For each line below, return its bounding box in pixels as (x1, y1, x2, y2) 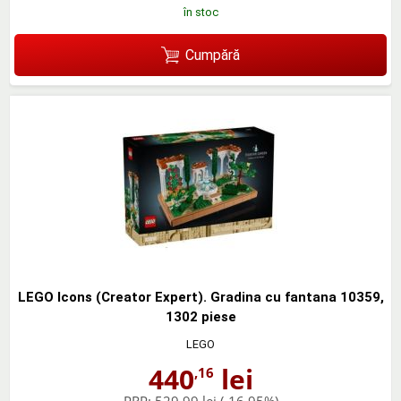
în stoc (183, 5, 218, 20)
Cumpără (184, 46, 240, 64)
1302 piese (165, 309, 236, 326)
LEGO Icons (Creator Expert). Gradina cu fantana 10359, (17, 289, 384, 306)
